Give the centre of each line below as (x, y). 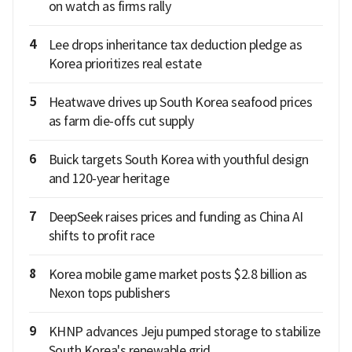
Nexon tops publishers (109, 293)
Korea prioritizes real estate (125, 63)
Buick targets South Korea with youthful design (178, 159)
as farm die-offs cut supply (121, 121)
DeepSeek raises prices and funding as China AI (176, 216)
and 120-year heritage (108, 178)
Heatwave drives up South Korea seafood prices (180, 102)
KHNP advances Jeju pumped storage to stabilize (184, 331)
